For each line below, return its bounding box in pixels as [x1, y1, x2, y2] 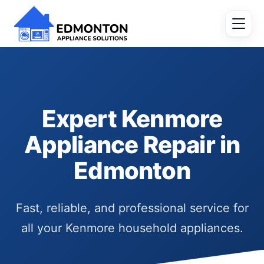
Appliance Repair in [24, 130, 240, 159]
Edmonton [74, 156, 190, 185]
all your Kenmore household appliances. [21, 221, 243, 235]
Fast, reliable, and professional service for [15, 201, 249, 215]
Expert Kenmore [41, 104, 223, 133]
